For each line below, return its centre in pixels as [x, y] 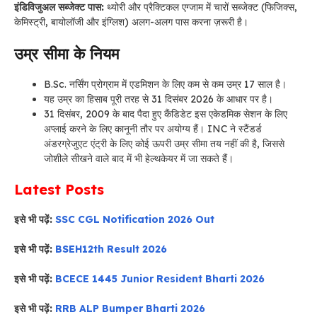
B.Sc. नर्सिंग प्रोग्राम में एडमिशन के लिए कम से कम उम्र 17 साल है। [165, 84]
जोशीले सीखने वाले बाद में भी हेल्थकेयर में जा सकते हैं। [139, 158]
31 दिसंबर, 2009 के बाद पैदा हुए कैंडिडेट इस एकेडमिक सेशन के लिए [166, 114]
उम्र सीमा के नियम [67, 54]
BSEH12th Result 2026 [111, 249]
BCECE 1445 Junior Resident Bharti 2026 [160, 279]
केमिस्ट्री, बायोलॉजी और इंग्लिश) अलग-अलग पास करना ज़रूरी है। [131, 22]
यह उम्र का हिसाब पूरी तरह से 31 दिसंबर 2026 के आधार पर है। [158, 99]
